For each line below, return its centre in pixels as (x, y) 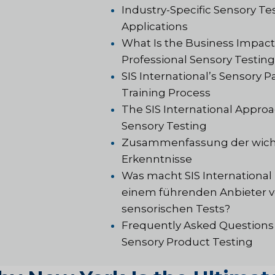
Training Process (166, 92)
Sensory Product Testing (188, 242)
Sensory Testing (165, 126)
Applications (155, 26)
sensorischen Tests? (176, 208)
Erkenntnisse (157, 159)
